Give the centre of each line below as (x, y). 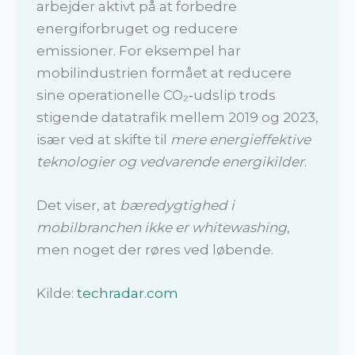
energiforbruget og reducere (137, 28)
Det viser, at (78, 205)
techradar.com (127, 294)
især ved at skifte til (103, 139)
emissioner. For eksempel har (138, 50)
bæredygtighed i (177, 205)
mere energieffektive (240, 139)
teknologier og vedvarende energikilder (170, 161)
